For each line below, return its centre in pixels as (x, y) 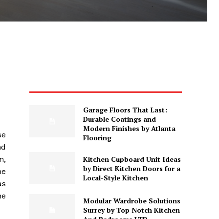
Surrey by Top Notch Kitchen (131, 210)
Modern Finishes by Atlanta (129, 129)
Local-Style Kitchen (115, 177)
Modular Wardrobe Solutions (131, 200)
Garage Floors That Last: (125, 110)
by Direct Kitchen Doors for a (131, 168)
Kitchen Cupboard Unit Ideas (132, 159)
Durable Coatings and (119, 119)
